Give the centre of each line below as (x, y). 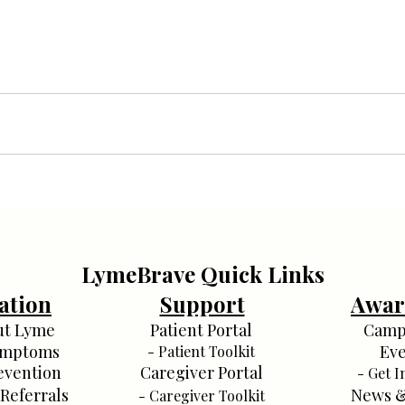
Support (202, 303)
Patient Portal (201, 330)
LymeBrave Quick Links (202, 273)
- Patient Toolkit (201, 351)
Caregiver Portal (201, 372)
